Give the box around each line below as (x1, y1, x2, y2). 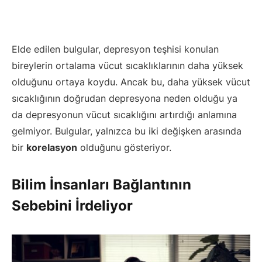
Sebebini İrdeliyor (12, 197, 133, 215)
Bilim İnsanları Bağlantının (12, 176, 191, 194)
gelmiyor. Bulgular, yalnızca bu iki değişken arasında (12, 125, 242, 137)
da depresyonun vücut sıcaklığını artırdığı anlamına (12, 109, 237, 121)
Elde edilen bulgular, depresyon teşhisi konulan (12, 43, 219, 56)
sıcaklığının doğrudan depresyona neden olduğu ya (12, 92, 237, 105)
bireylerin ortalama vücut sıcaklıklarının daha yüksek (12, 60, 243, 72)
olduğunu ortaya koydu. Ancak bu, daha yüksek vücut (12, 76, 250, 88)
